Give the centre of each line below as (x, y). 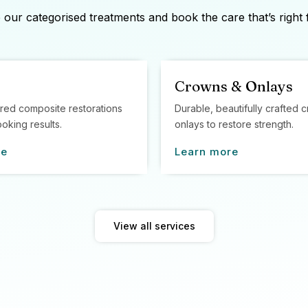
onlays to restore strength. (234, 124)
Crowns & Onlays (234, 86)
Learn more (207, 151)
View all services (154, 225)
